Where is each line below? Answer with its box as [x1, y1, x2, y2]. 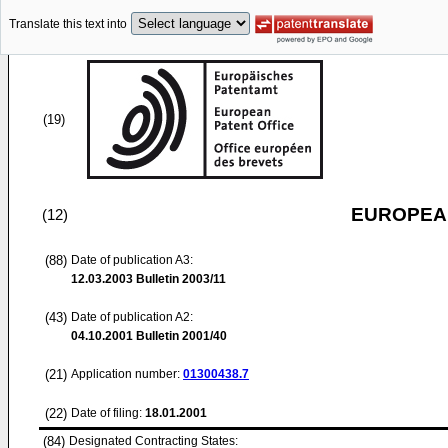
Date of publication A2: [71, 310, 193, 324]
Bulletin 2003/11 [133, 272, 226, 286]
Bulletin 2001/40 [133, 329, 227, 343]
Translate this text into [9, 17, 127, 32]
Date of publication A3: [71, 253, 193, 267]
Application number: [71, 367, 183, 381]
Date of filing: [71, 406, 142, 420]
